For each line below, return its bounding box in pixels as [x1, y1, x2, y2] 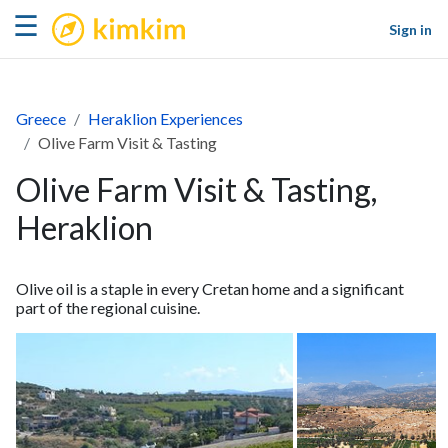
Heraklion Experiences [88, 109, 243, 128]
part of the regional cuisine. [16, 298, 200, 317]
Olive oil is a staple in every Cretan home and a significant [16, 279, 404, 298]
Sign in [389, 20, 432, 38]
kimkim [51, 4, 117, 28]
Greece [16, 109, 66, 128]
